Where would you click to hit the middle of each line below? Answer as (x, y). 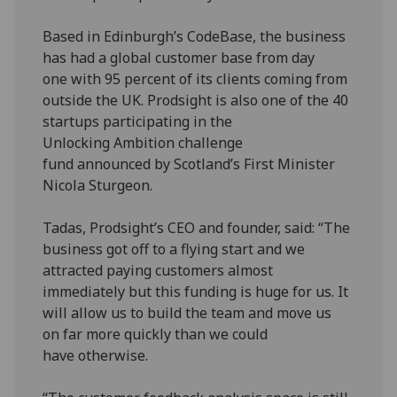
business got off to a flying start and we (174, 249)
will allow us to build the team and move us (187, 312)
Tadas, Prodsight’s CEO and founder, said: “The (197, 227)
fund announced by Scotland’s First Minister (189, 163)
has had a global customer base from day (179, 57)
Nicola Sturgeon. (98, 185)
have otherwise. (96, 355)
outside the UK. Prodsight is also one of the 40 (196, 100)
